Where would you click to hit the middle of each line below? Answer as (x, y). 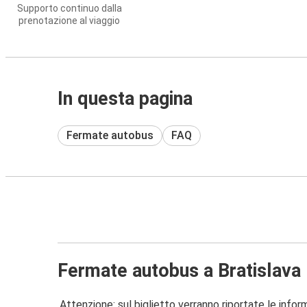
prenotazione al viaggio (69, 21)
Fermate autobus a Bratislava (179, 270)
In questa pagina (125, 99)
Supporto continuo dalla (69, 8)
